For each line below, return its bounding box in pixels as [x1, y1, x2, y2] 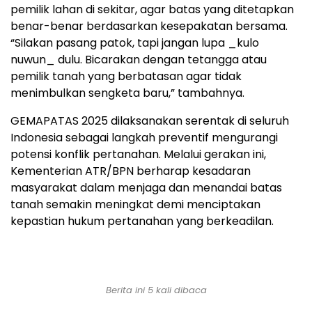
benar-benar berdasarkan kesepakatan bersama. [10, 17, 288, 34]
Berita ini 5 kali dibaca [105, 283, 207, 297]
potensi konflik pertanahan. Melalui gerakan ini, [10, 146, 266, 162]
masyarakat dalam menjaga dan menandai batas [10, 179, 282, 196]
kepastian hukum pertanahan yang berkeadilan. [10, 212, 274, 229]
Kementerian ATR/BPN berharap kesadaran [10, 162, 251, 179]
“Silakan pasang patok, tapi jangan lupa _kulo [10, 34, 259, 51]
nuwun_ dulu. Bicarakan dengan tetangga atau [10, 51, 267, 68]
